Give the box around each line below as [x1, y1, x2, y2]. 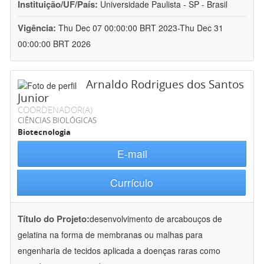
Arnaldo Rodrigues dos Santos [86, 77, 244, 93]
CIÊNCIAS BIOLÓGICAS [18, 115, 97, 126]
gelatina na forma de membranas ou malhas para [18, 229, 203, 241]
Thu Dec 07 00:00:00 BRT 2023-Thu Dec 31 [58, 22, 223, 34]
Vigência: [18, 21, 58, 35]
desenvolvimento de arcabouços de [90, 213, 222, 225]
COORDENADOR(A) [18, 104, 93, 116]
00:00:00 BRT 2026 [18, 38, 91, 50]
